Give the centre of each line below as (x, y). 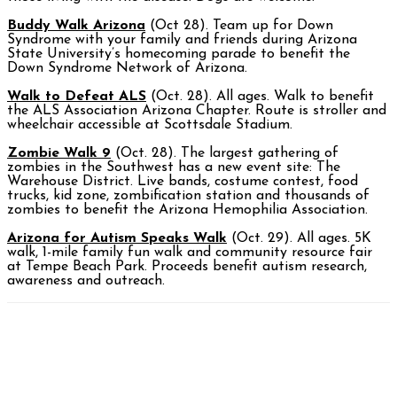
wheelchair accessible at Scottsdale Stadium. (150, 125)
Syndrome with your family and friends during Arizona (182, 40)
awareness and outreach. (86, 281)
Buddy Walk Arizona (76, 26)
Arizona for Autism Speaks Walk (117, 239)
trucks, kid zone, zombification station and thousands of (188, 196)
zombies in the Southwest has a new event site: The (174, 168)
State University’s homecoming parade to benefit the (179, 54)
